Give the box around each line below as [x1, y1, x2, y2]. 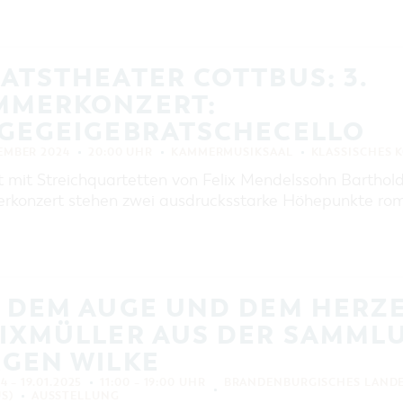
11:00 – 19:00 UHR [100, 375, 206, 390]
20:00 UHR [87, 145, 154, 159]
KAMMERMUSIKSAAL [171, 145, 293, 159]
